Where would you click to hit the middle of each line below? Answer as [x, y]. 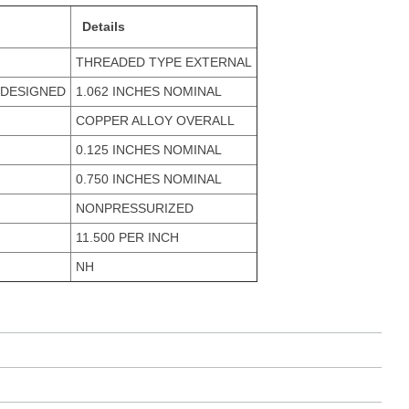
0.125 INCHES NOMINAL [148, 150]
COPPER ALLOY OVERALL [155, 121]
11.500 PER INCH [127, 237]
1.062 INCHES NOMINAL [148, 91]
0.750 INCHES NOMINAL [148, 179]
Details [103, 26]
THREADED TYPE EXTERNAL [163, 62]
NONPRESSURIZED [134, 208]
